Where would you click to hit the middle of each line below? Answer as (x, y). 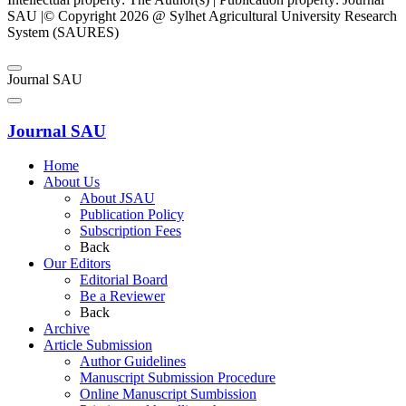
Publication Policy (132, 215)
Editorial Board (124, 280)
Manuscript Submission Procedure (178, 378)
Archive (67, 329)
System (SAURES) (63, 32)
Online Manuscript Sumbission (168, 394)
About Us (72, 182)
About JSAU (117, 198)
